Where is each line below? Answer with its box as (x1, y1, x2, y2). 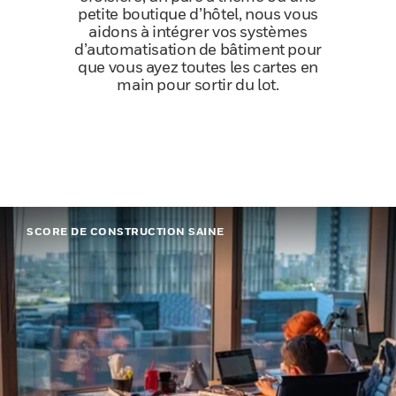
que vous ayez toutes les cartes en (78, 57, 318, 76)
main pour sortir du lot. (117, 75, 279, 94)
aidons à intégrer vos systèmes (88, 22, 308, 41)
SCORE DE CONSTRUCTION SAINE (27, 225, 225, 238)
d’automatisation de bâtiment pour (73, 40, 323, 58)
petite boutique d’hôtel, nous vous (78, 4, 318, 23)
